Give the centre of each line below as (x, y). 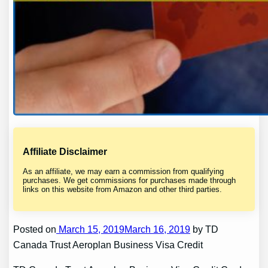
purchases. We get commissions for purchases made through (130, 181)
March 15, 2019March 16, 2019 (124, 229)
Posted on (35, 229)
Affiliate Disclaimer (65, 152)
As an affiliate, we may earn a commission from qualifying (124, 172)
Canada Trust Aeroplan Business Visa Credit (108, 244)
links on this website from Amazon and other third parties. (123, 190)
